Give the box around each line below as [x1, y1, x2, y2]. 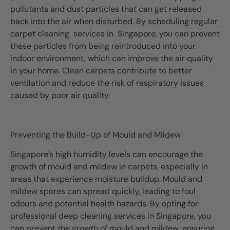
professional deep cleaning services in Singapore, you [10, 210, 211, 222]
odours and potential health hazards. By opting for [10, 198, 198, 209]
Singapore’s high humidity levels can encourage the [10, 149, 203, 160]
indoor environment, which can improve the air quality [10, 53, 213, 64]
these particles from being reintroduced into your [10, 41, 196, 52]
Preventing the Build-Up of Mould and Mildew [10, 129, 181, 141]
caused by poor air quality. [10, 90, 110, 101]
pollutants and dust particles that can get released [10, 4, 202, 15]
